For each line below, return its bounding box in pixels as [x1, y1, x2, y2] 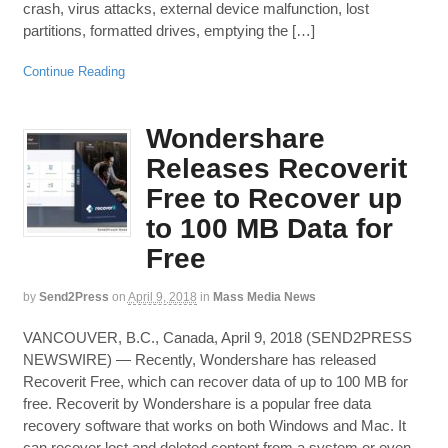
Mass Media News [212, 289, 316, 304]
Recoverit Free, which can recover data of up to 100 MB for [22, 373, 408, 391]
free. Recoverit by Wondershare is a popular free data [22, 395, 371, 413]
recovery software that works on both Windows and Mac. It [22, 417, 406, 435]
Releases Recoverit [145, 152, 407, 184]
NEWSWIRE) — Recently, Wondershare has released [22, 351, 376, 369]
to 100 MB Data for [145, 212, 393, 244]
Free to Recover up [145, 182, 402, 214]
